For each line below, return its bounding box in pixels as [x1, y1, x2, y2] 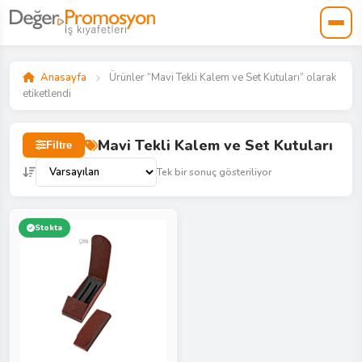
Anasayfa [40, 70, 86, 85]
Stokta [35, 222, 62, 234]
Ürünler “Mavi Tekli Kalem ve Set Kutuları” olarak [107, 70, 336, 85]
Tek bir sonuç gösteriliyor [157, 165, 271, 179]
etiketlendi [23, 86, 71, 101]
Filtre [46, 139, 72, 151]
